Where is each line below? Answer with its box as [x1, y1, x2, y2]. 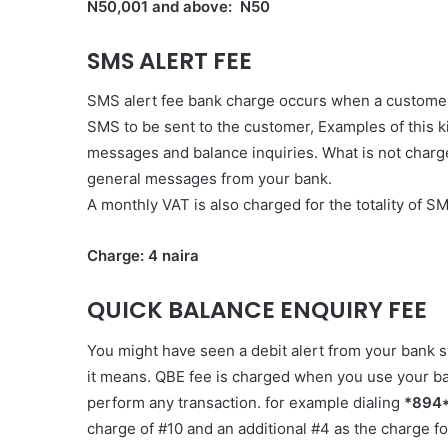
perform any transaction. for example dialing [87, 392, 404, 412]
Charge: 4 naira [87, 246, 199, 265]
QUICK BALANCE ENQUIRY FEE [87, 294, 427, 326]
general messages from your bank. [87, 169, 332, 188]
